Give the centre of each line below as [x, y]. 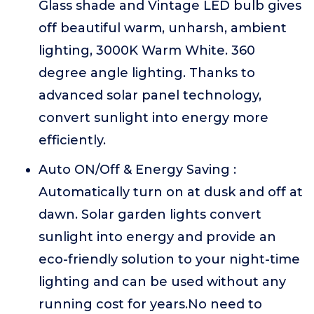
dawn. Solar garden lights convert [150, 214]
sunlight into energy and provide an [157, 237]
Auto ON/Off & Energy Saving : [137, 170]
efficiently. [72, 140]
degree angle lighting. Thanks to [147, 73]
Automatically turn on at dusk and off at [171, 192]
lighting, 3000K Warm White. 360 [147, 50]
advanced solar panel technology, [150, 95]
